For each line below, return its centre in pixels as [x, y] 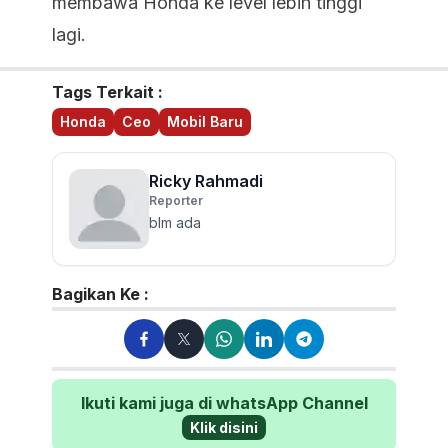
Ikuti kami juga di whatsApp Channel [224, 403]
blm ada [175, 222]
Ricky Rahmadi [206, 181]
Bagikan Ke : [100, 294]
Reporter [176, 200]
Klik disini [224, 427]
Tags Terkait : [107, 92]
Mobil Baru [205, 121]
